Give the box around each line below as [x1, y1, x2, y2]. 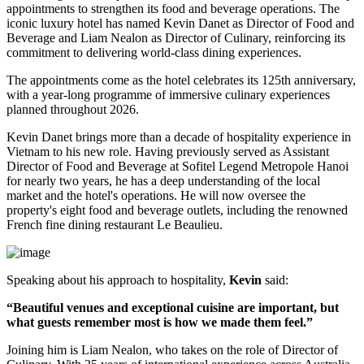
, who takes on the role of [149, 343, 282, 357]
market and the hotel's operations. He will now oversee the [6, 188, 305, 203]
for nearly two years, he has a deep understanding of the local [6, 174, 320, 188]
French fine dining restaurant [6, 218, 157, 232]
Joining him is [6, 343, 81, 357]
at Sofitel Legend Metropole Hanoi [167, 159, 349, 174]
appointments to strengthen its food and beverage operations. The [6, 2, 340, 16]
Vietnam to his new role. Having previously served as [6, 145, 283, 159]
